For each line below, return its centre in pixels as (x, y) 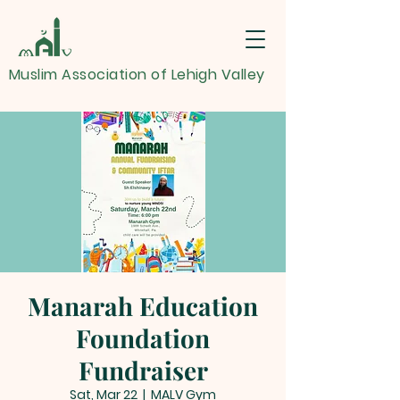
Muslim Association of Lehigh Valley (137, 75)
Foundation (143, 338)
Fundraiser (143, 370)
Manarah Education (143, 306)
